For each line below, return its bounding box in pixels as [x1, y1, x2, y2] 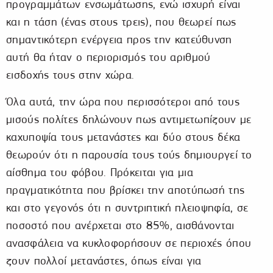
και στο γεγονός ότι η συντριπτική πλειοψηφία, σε [6, 201, 249, 214]
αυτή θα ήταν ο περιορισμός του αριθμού [6, 51, 211, 64]
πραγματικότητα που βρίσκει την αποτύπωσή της [6, 183, 245, 197]
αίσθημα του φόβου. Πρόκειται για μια [6, 166, 193, 179]
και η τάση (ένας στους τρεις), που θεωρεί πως [6, 15, 236, 29]
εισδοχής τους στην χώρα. [6, 68, 135, 82]
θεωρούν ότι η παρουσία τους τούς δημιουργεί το [6, 148, 252, 161]
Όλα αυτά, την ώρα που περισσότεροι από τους [6, 95, 239, 108]
